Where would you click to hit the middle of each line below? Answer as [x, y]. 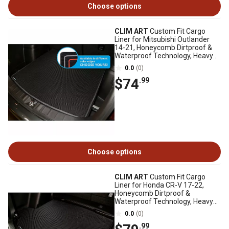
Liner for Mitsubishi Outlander [162, 39]
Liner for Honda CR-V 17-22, [159, 185]
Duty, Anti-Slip [137, 210]
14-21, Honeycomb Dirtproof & [163, 48]
